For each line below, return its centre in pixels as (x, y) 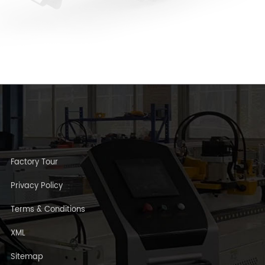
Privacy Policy (37, 186)
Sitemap (27, 257)
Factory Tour (34, 162)
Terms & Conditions (48, 209)
